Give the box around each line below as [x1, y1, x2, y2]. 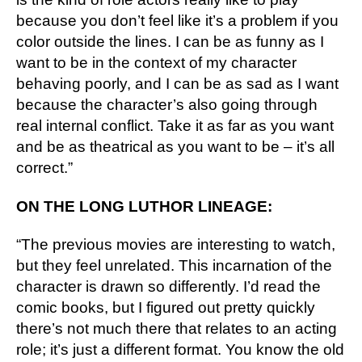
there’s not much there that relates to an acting [16, 320, 337, 338]
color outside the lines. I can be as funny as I [16, 33, 324, 51]
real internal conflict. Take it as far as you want [16, 117, 334, 135]
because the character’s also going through [16, 96, 318, 114]
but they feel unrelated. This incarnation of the [16, 257, 332, 275]
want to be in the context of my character [16, 54, 297, 72]
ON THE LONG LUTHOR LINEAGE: [16, 197, 272, 215]
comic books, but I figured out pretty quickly [16, 299, 315, 317]
